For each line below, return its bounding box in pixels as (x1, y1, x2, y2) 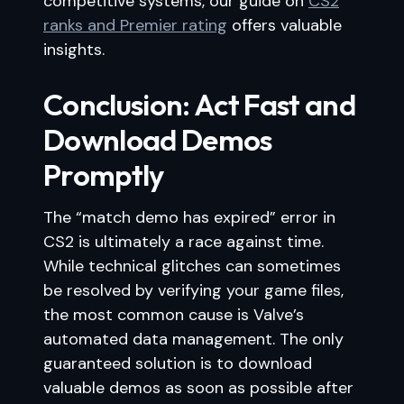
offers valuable (227, 14, 342, 36)
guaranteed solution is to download (43, 353, 312, 374)
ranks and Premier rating (43, 14, 227, 36)
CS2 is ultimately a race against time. (43, 231, 324, 252)
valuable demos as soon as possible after (43, 377, 353, 399)
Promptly (43, 156, 164, 194)
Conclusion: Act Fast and (43, 86, 356, 124)
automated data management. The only (43, 328, 344, 350)
